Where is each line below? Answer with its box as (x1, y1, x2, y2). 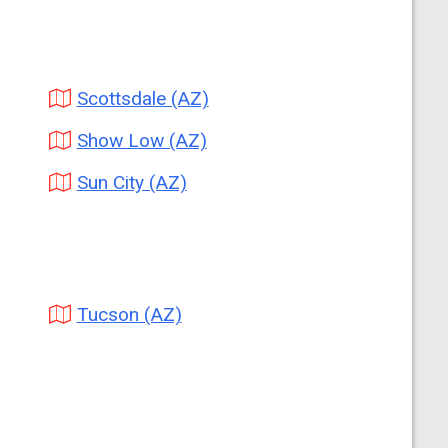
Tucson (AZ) (76, 303, 182, 326)
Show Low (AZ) (76, 129, 207, 152)
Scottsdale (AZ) (76, 87, 209, 110)
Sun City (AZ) (76, 171, 187, 194)
